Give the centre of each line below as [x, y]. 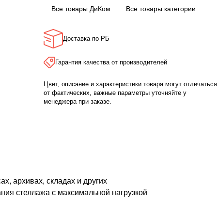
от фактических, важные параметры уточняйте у [115, 93]
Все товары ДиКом [81, 9]
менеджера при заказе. [77, 102]
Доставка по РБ [86, 39]
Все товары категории [161, 9]
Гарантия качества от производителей [111, 62]
